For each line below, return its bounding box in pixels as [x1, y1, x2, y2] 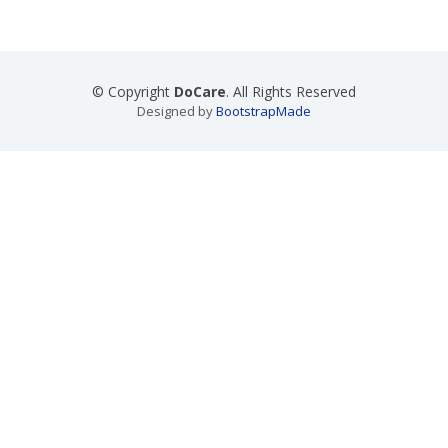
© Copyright [92, 82, 174, 101]
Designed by [137, 102, 216, 120]
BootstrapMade [216, 102, 311, 120]
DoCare [174, 82, 226, 101]
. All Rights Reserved [226, 82, 356, 101]
